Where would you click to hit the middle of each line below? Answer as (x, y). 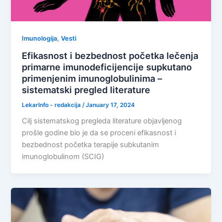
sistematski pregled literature (86, 89)
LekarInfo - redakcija (52, 105)
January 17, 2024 (111, 105)
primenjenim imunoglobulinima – (92, 78)
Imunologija (40, 38)
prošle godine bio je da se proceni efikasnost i (99, 133)
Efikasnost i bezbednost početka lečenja (110, 55)
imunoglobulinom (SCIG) (63, 157)
